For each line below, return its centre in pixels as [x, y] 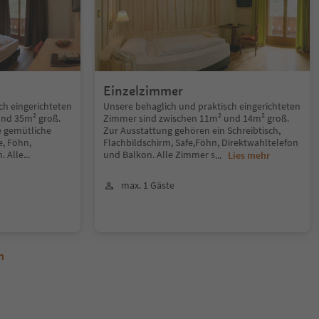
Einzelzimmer [143, 91]
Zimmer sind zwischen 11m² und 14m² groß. [197, 118]
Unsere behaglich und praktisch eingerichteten [202, 106]
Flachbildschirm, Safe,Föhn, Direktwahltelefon [201, 142]
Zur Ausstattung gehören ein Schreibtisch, [192, 130]
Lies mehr [249, 155]
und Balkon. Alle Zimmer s [159, 155]
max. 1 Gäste [148, 185]
